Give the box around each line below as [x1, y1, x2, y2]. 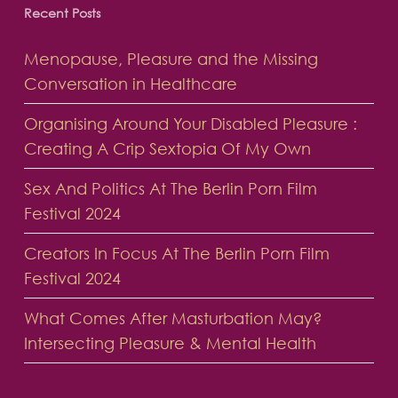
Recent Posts [23, 5, 100, 21]
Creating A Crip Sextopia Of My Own [23, 139, 311, 159]
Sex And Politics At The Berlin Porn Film [23, 179, 317, 199]
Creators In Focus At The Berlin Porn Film [23, 243, 330, 264]
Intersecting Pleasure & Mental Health [23, 333, 316, 354]
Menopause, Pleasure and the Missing [23, 49, 318, 69]
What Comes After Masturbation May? [23, 308, 322, 329]
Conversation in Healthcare [23, 74, 237, 94]
